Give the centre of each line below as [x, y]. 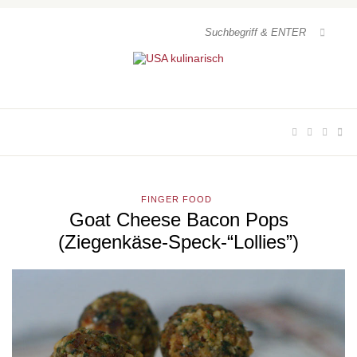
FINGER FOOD [177, 199]
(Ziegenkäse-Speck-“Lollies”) [178, 242]
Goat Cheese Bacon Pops [178, 220]
